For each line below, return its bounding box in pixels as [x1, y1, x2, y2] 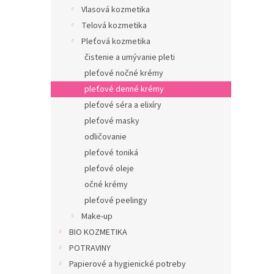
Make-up [81, 210, 113, 223]
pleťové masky [84, 115, 139, 127]
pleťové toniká [84, 147, 138, 159]
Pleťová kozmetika [81, 35, 150, 48]
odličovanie [84, 131, 127, 143]
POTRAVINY [69, 242, 111, 254]
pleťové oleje [84, 163, 134, 175]
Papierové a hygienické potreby [69, 258, 186, 270]
